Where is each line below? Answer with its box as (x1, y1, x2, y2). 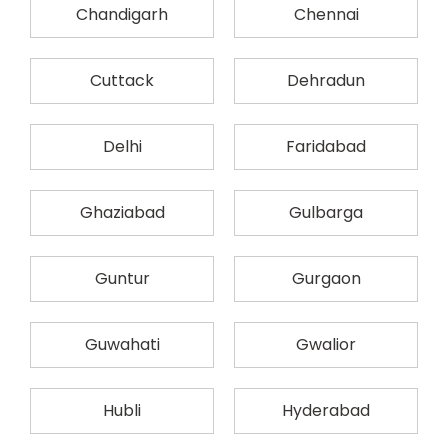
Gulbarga (289, 201, 363, 224)
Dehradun (287, 69, 365, 92)
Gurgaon (291, 267, 361, 290)
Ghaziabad (79, 201, 165, 224)
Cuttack (90, 69, 154, 92)
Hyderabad (282, 399, 370, 422)
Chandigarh (76, 3, 168, 26)
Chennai (293, 3, 359, 26)
